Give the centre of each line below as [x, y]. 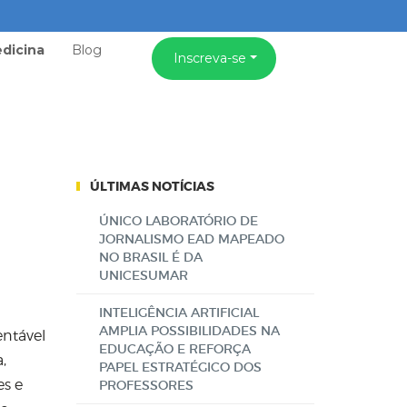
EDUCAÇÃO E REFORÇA [174, 349]
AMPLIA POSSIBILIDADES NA [189, 331]
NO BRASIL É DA [150, 257]
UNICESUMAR [143, 275]
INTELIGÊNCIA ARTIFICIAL [179, 313]
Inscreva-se [210, 58]
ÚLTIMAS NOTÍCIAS [152, 186]
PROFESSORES [146, 385]
